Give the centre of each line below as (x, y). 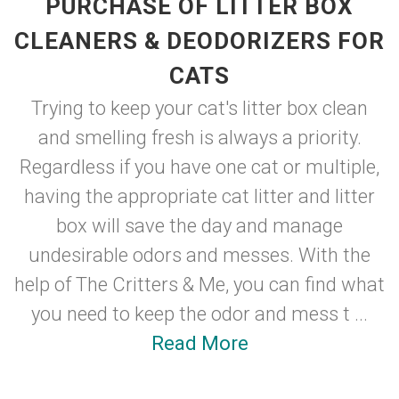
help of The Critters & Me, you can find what (199, 285)
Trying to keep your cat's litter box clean (199, 108)
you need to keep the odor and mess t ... (199, 314)
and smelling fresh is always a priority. (199, 138)
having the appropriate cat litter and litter (199, 196)
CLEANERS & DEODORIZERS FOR (199, 41)
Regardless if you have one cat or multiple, (199, 167)
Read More (199, 343)
